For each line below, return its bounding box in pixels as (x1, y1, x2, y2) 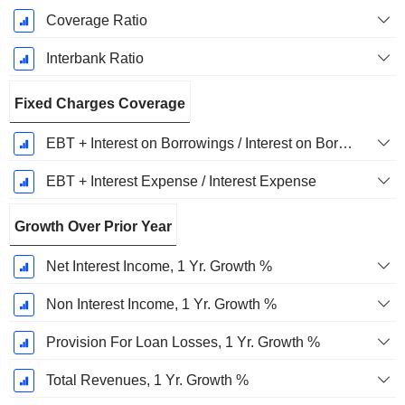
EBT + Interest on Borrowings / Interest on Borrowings (337, 136, 353, 152)
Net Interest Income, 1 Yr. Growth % (45, 259, 272, 275)
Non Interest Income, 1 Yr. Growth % (45, 297, 277, 313)
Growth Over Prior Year (14, 219, 172, 235)
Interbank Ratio (45, 51, 144, 67)
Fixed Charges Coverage (14, 96, 185, 112)
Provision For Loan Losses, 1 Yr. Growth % (45, 334, 320, 351)
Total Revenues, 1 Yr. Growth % (45, 372, 249, 389)
